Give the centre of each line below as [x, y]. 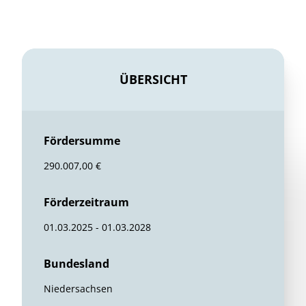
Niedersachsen [78, 289]
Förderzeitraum [86, 202]
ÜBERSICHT [153, 79]
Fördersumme [82, 141]
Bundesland [76, 264]
